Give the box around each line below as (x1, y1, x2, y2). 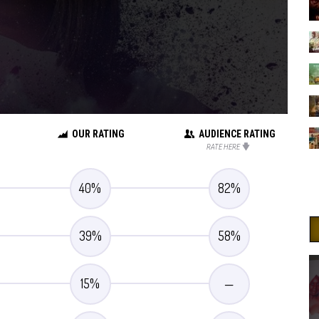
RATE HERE (206, 142, 240, 152)
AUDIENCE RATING (199, 127, 276, 140)
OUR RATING (72, 127, 125, 140)
